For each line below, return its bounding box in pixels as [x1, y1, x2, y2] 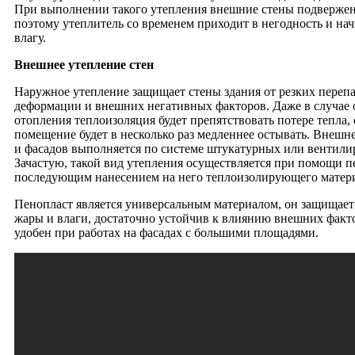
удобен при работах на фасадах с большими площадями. [14, 225, 319, 239]
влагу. [14, 30, 46, 44]
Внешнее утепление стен [14, 57, 154, 71]
